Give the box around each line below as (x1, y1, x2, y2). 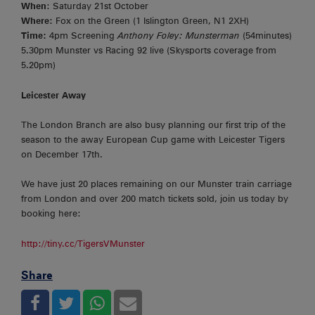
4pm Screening (46, 30, 117, 41)
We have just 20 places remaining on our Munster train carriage (21, 179, 292, 190)
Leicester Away (21, 89, 86, 101)
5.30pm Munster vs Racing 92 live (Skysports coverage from (21, 45, 276, 56)
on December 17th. (21, 148, 103, 160)
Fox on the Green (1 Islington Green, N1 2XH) (53, 15, 249, 27)
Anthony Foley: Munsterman (117, 30, 243, 41)
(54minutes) (243, 30, 292, 41)
